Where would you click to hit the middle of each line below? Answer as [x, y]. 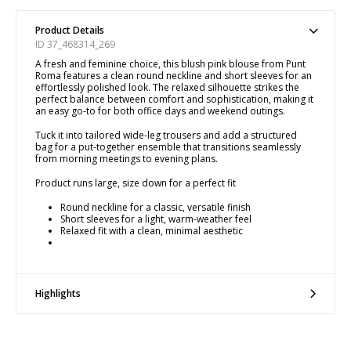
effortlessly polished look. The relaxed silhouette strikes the [167, 87]
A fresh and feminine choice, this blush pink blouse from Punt [170, 63]
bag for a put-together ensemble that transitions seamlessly [168, 147]
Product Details [70, 30]
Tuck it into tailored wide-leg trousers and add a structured [166, 135]
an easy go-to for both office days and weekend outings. [160, 110]
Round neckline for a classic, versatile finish [156, 207]
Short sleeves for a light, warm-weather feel [156, 219]
